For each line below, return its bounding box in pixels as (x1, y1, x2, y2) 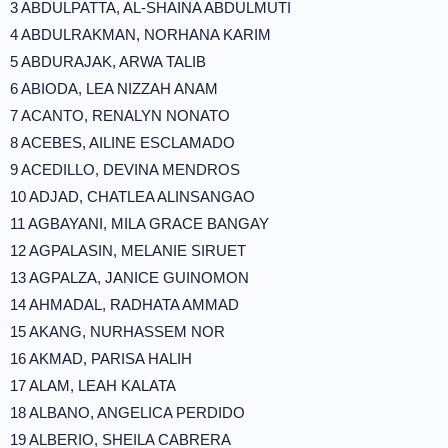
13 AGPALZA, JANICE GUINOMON (10, 269, 249, 286)
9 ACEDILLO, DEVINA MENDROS (10, 161, 240, 178)
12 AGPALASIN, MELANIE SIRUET (10, 242, 246, 259)
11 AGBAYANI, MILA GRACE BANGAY (10, 215, 269, 232)
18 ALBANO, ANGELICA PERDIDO (10, 404, 245, 421)
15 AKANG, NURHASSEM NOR (10, 323, 225, 340)
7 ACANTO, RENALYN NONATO (10, 107, 230, 124)
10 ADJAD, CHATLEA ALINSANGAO (10, 188, 255, 205)
